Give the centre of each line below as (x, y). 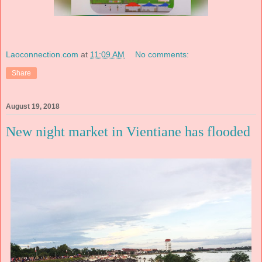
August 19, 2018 (33, 107)
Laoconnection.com (42, 54)
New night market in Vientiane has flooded (128, 132)
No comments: (162, 54)
